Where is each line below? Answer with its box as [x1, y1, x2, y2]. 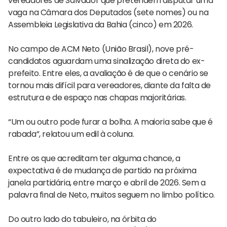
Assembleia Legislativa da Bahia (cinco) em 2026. [8, 18, 193, 30]
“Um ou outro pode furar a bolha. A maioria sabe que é [8, 116, 213, 128]
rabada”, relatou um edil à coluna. [8, 128, 134, 140]
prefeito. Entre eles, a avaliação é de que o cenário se [8, 67, 209, 79]
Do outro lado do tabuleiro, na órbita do [8, 213, 157, 225]
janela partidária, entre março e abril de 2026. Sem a [8, 176, 206, 188]
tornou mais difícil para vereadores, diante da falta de [8, 79, 211, 91]
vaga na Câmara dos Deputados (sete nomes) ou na [8, 6, 209, 18]
